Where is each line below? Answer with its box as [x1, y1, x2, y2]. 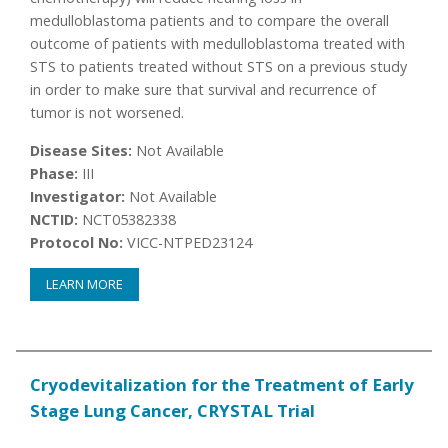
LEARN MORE [46, 275, 124, 294]
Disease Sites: [30, 140, 133, 160]
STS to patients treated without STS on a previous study [30, 57, 408, 77]
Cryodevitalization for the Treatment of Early [30, 373, 415, 397]
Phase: [30, 163, 79, 183]
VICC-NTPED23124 [123, 232, 253, 252]
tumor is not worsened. [30, 103, 185, 123]
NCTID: [30, 209, 79, 229]
